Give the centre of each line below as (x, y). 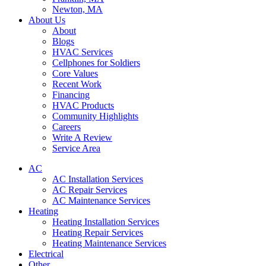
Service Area (76, 148)
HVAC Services (83, 52)
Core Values (75, 73)
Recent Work (77, 84)
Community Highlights (95, 116)
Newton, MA (77, 9)
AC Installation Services (98, 179)
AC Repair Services (90, 190)
